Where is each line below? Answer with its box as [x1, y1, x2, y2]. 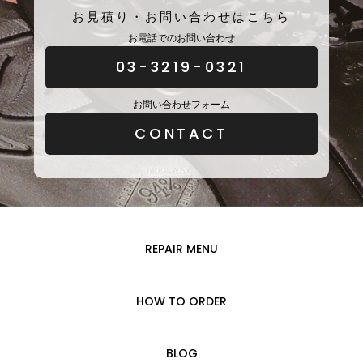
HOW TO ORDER [136, 293, 227, 310]
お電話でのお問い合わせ [128, 32, 235, 44]
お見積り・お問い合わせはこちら [72, 11, 291, 23]
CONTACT [135, 123, 228, 143]
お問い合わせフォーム [133, 99, 230, 110]
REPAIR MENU [145, 241, 218, 258]
